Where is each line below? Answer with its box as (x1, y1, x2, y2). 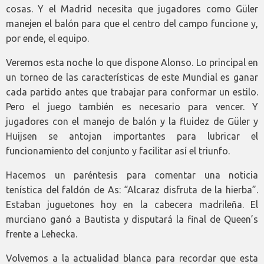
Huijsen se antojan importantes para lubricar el (6, 131, 258, 142)
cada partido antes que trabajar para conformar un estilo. (6, 87, 258, 98)
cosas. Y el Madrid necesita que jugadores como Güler (6, 4, 258, 15)
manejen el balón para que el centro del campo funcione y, (6, 18, 258, 29)
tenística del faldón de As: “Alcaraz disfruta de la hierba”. (6, 184, 258, 196)
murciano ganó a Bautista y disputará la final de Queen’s (6, 214, 258, 225)
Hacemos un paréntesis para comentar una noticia (6, 170, 258, 181)
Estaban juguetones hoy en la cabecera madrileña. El (6, 199, 258, 210)
